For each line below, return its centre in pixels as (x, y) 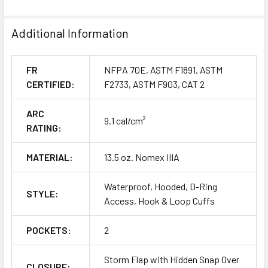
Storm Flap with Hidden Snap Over (172, 260)
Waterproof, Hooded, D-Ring (161, 187)
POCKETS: (49, 230)
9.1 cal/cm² (125, 121)
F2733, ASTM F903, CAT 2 (154, 84)
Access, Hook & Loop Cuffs (159, 201)
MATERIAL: (50, 157)
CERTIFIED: (51, 84)
